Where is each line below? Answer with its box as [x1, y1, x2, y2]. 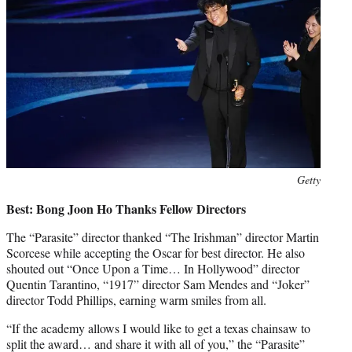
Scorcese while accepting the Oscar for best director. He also [6, 244, 305, 261]
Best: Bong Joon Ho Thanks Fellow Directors [6, 199, 246, 218]
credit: [5, 188, 35, 203]
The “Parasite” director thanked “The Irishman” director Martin [6, 228, 319, 245]
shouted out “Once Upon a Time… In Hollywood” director [6, 259, 299, 277]
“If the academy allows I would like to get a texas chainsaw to [6, 319, 310, 336]
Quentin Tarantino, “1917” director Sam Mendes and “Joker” [6, 275, 310, 292]
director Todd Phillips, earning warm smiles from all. [6, 291, 266, 308]
